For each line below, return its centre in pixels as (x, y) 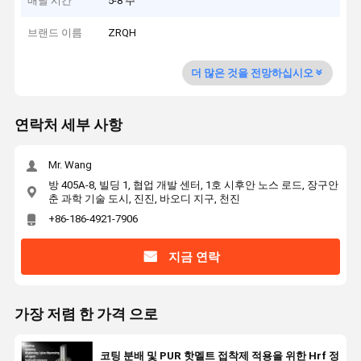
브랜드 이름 (55, 33)
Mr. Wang (70, 165)
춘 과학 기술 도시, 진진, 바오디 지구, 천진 (144, 198)
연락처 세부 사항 (68, 125)
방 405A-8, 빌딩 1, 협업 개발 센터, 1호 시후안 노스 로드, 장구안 (193, 185)
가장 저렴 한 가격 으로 (86, 315)
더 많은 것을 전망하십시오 (252, 73)
